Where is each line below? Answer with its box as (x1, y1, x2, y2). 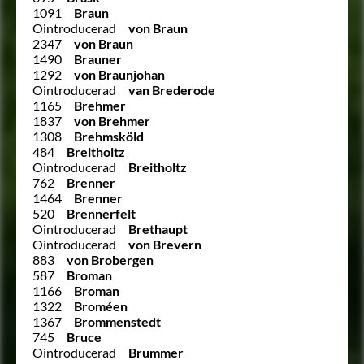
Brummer (128, 344, 184, 360)
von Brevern (128, 236, 201, 252)
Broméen (74, 297, 128, 314)
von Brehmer (74, 112, 150, 128)
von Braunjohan (74, 66, 165, 82)
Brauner (74, 50, 122, 67)
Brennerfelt (67, 205, 136, 221)
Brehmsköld (74, 128, 144, 144)
